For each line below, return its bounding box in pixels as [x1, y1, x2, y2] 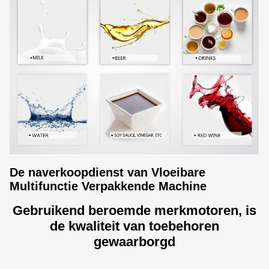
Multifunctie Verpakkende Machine [10, 180, 207, 193]
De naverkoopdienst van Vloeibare [10, 166, 205, 180]
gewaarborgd [94, 234, 175, 250]
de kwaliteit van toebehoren [50, 219, 219, 234]
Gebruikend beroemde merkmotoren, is [13, 203, 256, 219]
